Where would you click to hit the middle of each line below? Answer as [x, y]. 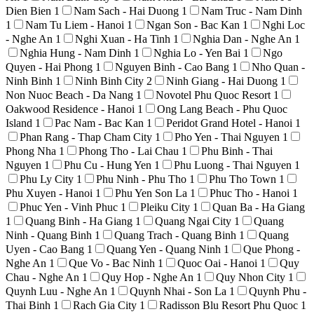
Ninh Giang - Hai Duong [223, 81]
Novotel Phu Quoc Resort [214, 95]
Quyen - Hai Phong [50, 67]
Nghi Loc [284, 25]
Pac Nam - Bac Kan [101, 123]
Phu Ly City [48, 179]
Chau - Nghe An [44, 277]
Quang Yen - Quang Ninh [165, 249]
